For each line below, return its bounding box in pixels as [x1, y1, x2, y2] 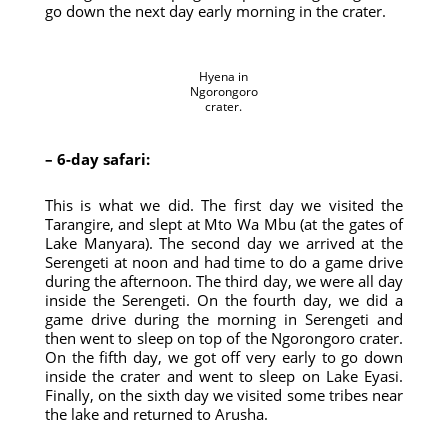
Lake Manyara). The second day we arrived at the [44, 233, 404, 253]
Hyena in [199, 68, 249, 85]
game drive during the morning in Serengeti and [44, 309, 404, 329]
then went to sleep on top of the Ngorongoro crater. [44, 328, 404, 348]
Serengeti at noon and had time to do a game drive [44, 252, 404, 272]
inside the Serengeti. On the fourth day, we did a [44, 290, 404, 310]
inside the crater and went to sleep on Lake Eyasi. [44, 366, 404, 386]
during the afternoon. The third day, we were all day [44, 271, 404, 291]
